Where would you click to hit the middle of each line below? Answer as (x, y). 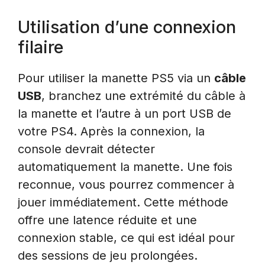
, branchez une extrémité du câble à (143, 96)
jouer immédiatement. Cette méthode (123, 203)
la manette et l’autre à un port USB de (125, 114)
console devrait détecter (86, 149)
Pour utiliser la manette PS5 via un (116, 78)
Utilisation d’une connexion (127, 27)
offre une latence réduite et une (107, 220)
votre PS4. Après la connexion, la (111, 132)
